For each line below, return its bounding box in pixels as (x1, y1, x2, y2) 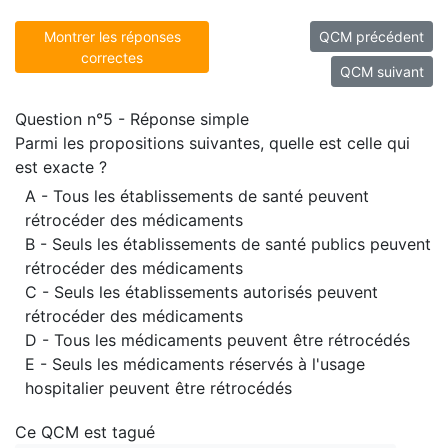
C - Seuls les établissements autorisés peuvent (25, 282, 378, 302)
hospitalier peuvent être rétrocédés (25, 378, 292, 398)
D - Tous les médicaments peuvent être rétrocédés (25, 330, 410, 350)
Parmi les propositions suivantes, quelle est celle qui (15, 133, 410, 153)
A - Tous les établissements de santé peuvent (25, 186, 369, 206)
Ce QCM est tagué (15, 422, 155, 442)
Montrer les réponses (43, 28, 181, 45)
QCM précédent (319, 28, 424, 45)
